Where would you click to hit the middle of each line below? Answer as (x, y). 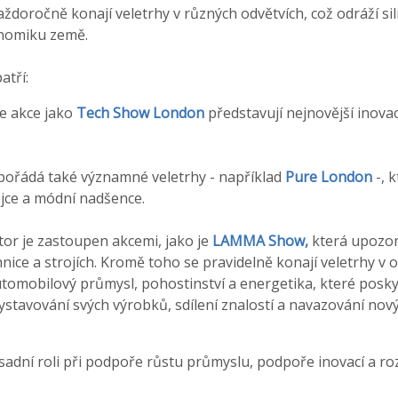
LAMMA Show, (260, 240)
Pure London (329, 176)
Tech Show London (140, 112)
